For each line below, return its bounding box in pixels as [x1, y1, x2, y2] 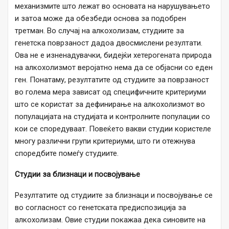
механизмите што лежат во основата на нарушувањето [15, 2, 210, 11]
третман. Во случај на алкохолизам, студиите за [15, 26, 184, 36]
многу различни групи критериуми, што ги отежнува [15, 136, 195, 146]
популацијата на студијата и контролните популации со [15, 112, 210, 122]
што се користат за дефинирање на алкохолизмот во [15, 100, 205, 109]
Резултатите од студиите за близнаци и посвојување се [15, 191, 213, 200]
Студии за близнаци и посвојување [15, 170, 140, 179]
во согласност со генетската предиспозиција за [15, 203, 186, 213]
